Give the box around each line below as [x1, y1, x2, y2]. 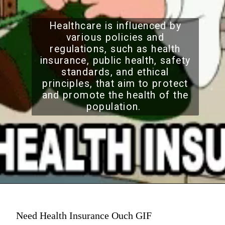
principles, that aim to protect [42, 77, 188, 89]
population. [86, 100, 145, 113]
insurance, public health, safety [40, 54, 191, 66]
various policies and [66, 31, 165, 43]
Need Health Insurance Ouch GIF [16, 209, 152, 221]
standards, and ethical [61, 66, 169, 78]
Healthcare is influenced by [49, 20, 181, 32]
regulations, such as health [50, 43, 181, 55]
